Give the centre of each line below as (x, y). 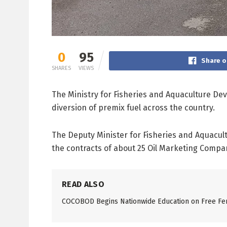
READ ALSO (83, 184)
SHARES (61, 68)
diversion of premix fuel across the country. (133, 108)
